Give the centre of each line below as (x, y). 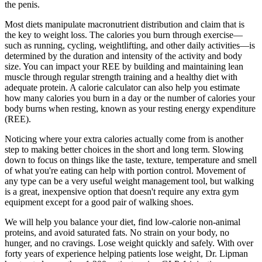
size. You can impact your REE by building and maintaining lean (124, 66)
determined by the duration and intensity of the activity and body (123, 56)
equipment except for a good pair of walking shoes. (99, 202)
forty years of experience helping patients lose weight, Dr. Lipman (126, 253)
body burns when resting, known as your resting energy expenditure (130, 108)
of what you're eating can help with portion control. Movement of (125, 170)
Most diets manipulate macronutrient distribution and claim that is (125, 24)
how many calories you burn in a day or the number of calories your (130, 98)
